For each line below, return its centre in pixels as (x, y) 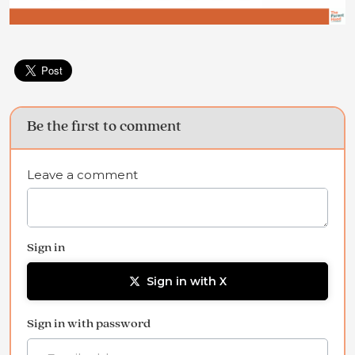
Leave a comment (82, 175)
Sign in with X (186, 282)
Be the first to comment (104, 127)
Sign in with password (89, 324)
